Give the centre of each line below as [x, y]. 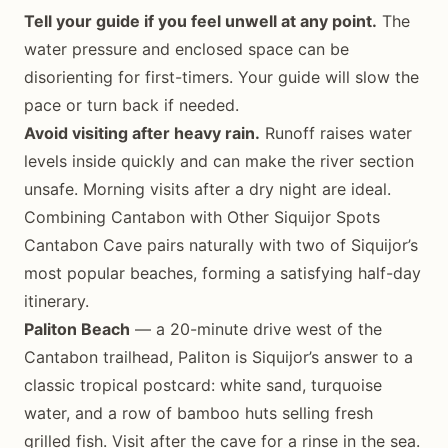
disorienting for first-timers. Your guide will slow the [221, 77]
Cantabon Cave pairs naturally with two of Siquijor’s [221, 245]
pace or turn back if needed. [131, 105]
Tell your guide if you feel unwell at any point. [200, 21]
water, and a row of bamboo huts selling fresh [198, 413]
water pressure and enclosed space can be [186, 49]
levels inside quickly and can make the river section [219, 161]
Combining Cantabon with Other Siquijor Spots [202, 217]
